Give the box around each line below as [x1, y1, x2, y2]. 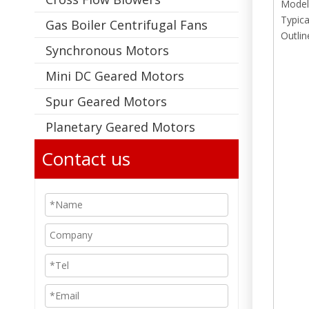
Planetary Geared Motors [46, 118, 195, 135]
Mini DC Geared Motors [46, 67, 184, 84]
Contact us [41, 146, 130, 171]
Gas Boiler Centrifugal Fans [46, 16, 208, 33]
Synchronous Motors [46, 41, 169, 59]
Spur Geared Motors [46, 92, 167, 110]
